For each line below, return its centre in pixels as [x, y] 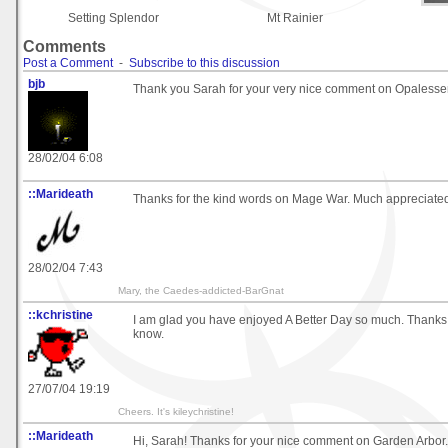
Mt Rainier [295, 17]
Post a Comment [68, 62]
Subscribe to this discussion [204, 62]
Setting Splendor [113, 17]
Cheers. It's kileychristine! [176, 411]
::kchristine [60, 314]
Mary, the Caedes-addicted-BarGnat [201, 290]
